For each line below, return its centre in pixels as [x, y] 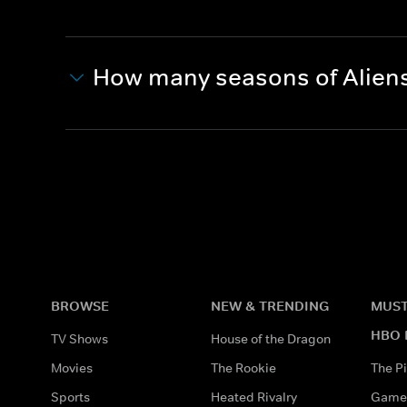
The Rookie [243, 367]
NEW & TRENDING [270, 305]
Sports [70, 397]
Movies [72, 367]
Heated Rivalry [254, 397]
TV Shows [79, 338]
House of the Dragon [271, 338]
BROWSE [80, 305]
